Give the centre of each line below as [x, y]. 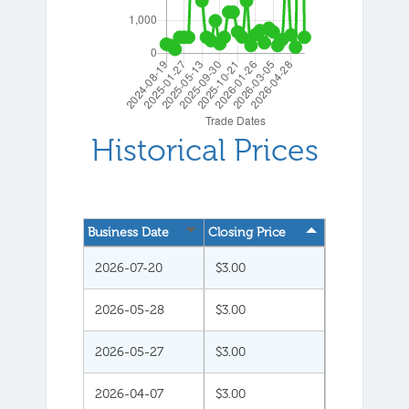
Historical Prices [204, 150]
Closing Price [247, 233]
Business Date [128, 233]
